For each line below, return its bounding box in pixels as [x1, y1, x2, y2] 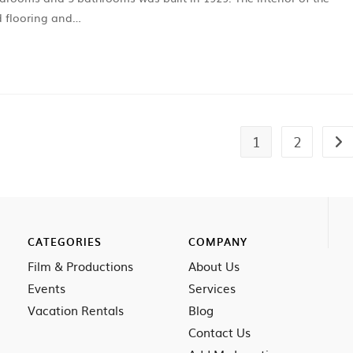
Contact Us [188, 323, 251, 341]
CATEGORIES [28, 234, 102, 249]
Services [188, 279, 236, 297]
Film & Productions [28, 257, 133, 275]
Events [28, 279, 65, 297]
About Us [188, 257, 240, 275]
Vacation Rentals [28, 301, 124, 319]
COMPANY [188, 234, 247, 249]
